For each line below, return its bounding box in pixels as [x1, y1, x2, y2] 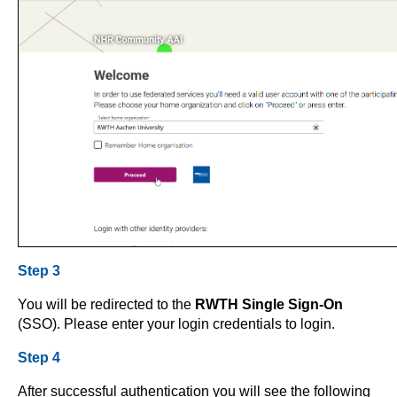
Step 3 [18, 263, 60, 279]
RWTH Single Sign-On [195, 297, 343, 313]
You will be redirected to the [18, 297, 195, 313]
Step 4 [18, 350, 60, 366]
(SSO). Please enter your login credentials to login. [18, 316, 335, 332]
